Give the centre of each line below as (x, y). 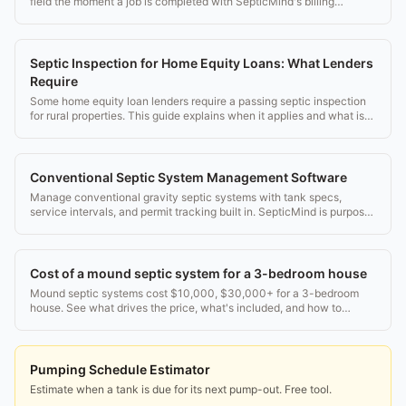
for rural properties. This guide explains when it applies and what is (197, 115)
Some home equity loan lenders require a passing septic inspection (198, 101)
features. (52, 15)
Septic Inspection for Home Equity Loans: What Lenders (202, 63)
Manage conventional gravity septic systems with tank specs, (186, 197)
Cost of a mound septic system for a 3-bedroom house (198, 273)
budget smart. (64, 322)
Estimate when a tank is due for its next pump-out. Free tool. (181, 389)
